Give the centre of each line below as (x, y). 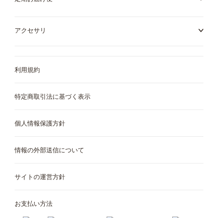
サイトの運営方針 (40, 176)
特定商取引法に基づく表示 (53, 96)
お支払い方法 (34, 203)
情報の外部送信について (49, 150)
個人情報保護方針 (40, 123)
